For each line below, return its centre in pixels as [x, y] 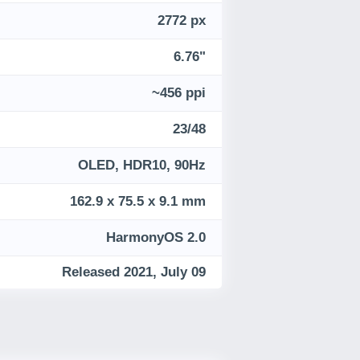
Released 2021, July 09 [134, 272]
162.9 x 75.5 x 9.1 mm [138, 202]
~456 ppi [179, 93]
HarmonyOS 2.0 [156, 238]
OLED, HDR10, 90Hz [142, 166]
